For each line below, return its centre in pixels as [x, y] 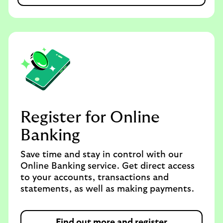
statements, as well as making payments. [107, 189]
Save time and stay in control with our [102, 155]
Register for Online [90, 117]
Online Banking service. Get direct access [108, 166]
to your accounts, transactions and [95, 178]
